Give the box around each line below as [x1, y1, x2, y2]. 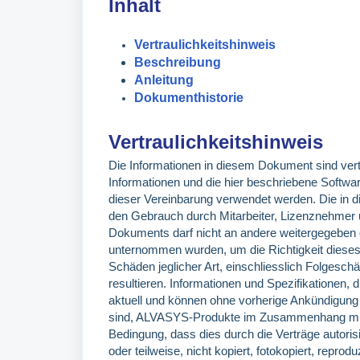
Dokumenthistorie [134, 90, 243, 104]
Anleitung [134, 72, 194, 87]
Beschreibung [134, 55, 221, 69]
